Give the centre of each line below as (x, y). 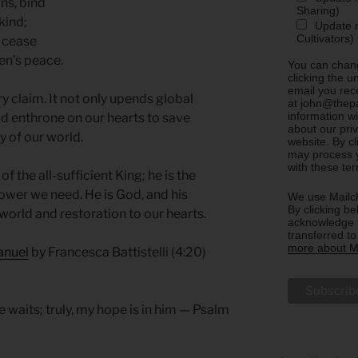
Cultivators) (326, 38)
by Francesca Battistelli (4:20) (117, 253)
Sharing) (318, 10)
